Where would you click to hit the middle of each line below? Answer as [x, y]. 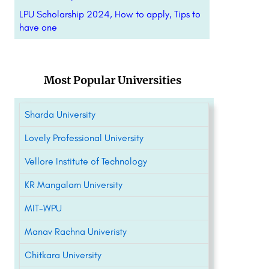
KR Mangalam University [73, 185]
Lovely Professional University [84, 138]
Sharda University [60, 114]
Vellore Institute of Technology [86, 161]
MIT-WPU [43, 208]
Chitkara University [63, 255]
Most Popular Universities [112, 80]
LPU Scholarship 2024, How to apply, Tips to [110, 14]
